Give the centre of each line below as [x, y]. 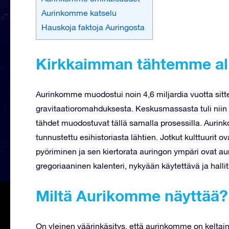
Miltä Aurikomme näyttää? [132, 196]
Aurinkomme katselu [79, 13]
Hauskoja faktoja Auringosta [93, 27]
